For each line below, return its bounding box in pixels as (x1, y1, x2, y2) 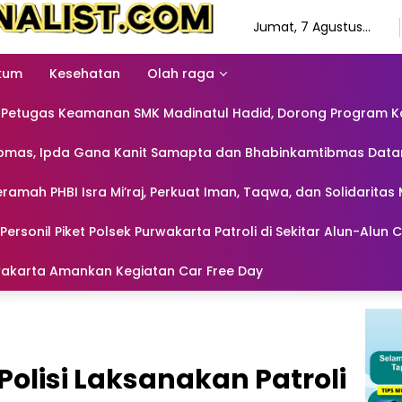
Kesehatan (49, 64, 120, 83)
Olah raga (147, 64, 214, 83)
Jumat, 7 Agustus (252, 17, 363, 36)
